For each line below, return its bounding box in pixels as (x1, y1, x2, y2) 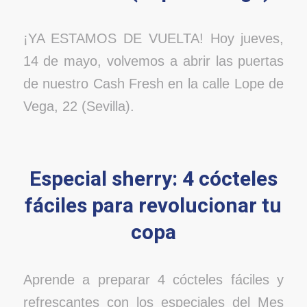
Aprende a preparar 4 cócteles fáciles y (23, 271, 284, 287)
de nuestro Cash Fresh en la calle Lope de (23, 75, 284, 91)
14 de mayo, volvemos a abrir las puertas (23, 53, 284, 69)
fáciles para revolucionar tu (25, 191, 282, 222)
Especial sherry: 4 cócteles (29, 164, 278, 195)
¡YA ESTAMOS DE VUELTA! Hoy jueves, (23, 30, 284, 46)
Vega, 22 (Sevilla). (23, 98, 134, 114)
